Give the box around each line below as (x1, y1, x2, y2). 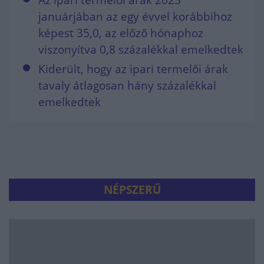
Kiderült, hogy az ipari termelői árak (38, 61, 228, 77)
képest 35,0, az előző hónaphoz (38, 25, 203, 41)
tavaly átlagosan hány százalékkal (38, 78, 216, 93)
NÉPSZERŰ (103, 182, 161, 197)
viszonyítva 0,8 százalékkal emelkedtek (38, 42, 243, 57)
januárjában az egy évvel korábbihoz (38, 9, 232, 24)
